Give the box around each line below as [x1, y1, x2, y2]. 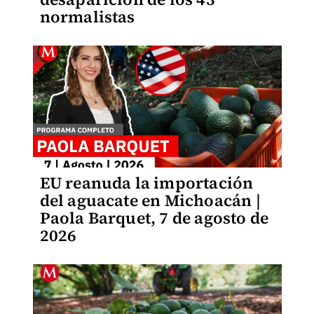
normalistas [39, 6, 135, 28]
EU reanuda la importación [39, 172, 254, 194]
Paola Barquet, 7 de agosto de [39, 207, 269, 229]
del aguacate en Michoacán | [39, 189, 261, 212]
